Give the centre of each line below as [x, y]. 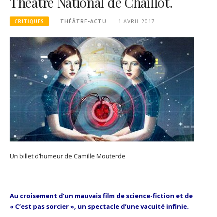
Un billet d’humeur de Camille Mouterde [68, 156]
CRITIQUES [29, 21]
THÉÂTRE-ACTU [84, 21]
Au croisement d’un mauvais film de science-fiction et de [101, 195]
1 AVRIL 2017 [136, 21]
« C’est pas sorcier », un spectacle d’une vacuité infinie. [99, 206]
